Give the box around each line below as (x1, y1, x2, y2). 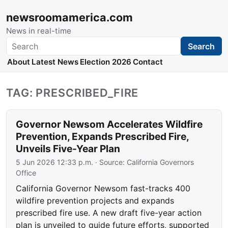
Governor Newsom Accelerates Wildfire (16, 118, 203, 131)
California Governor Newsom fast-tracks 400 (16, 183, 191, 194)
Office (16, 168, 37, 178)
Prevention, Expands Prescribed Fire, (16, 130, 189, 143)
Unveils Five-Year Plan (16, 142, 121, 155)
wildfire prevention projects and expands (16, 195, 175, 206)
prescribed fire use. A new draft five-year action (16, 208, 202, 218)
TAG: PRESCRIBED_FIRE (6, 86, 139, 100)
